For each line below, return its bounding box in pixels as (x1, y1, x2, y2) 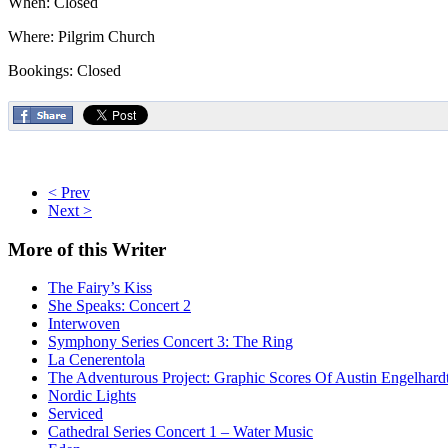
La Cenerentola (48, 351, 145, 369)
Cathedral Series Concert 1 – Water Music (48, 423, 313, 441)
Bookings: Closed (8, 61, 121, 79)
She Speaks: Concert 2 (48, 297, 191, 315)
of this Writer (52, 238, 166, 260)
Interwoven (48, 315, 120, 333)
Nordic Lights (48, 387, 136, 405)
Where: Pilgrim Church (8, 27, 155, 45)
